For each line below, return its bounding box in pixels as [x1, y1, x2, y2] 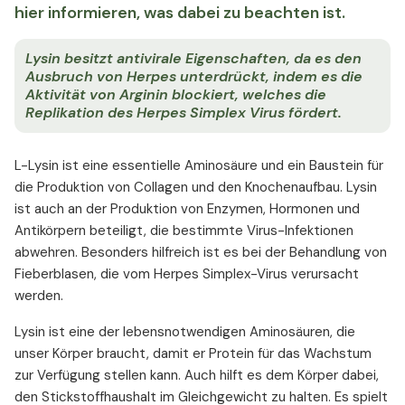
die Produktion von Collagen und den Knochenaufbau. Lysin [14, 178, 377, 197]
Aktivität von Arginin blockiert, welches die [25, 85, 326, 105]
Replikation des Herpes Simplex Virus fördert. [25, 103, 342, 123]
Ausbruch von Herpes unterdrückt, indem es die [25, 67, 363, 87]
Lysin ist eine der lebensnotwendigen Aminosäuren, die [14, 323, 355, 342]
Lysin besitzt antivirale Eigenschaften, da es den [25, 49, 362, 69]
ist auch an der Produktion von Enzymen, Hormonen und [14, 200, 360, 219]
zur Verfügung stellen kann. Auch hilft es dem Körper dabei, [14, 366, 379, 385]
